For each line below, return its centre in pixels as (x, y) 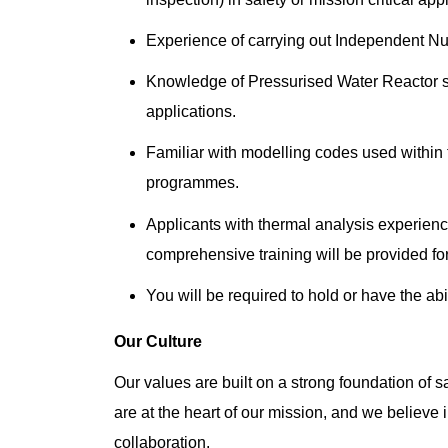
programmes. (192, 183)
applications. (191, 112)
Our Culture (158, 341)
